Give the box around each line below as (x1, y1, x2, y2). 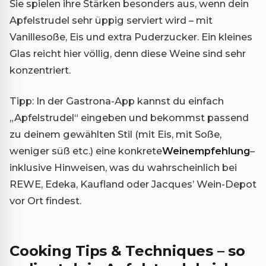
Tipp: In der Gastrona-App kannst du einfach (9, 94, 224, 107)
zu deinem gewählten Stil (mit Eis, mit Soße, (9, 128, 221, 140)
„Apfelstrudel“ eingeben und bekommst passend (9, 111, 249, 123)
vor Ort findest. (9, 194, 81, 207)
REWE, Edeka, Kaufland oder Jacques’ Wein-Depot (9, 178, 256, 190)
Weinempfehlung (162, 144, 250, 157)
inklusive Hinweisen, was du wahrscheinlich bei (9, 161, 237, 173)
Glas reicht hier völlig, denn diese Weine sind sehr (9, 47, 246, 59)
